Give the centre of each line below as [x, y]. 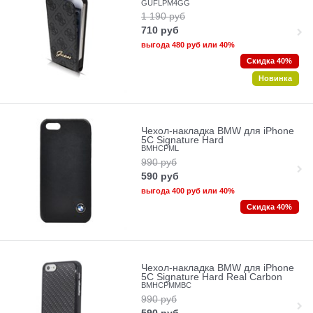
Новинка [276, 79]
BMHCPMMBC [166, 285]
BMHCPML [160, 148]
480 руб [186, 45]
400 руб [186, 190]
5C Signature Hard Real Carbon [211, 277]
